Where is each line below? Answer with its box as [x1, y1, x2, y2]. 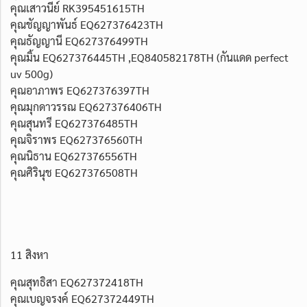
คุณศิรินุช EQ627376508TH [10, 164, 138, 180]
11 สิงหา [10, 247, 49, 262]
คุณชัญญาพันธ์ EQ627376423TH [10, 16, 163, 32]
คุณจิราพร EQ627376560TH [10, 132, 143, 147]
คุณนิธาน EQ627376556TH [10, 148, 137, 163]
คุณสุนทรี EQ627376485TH [10, 115, 138, 130]
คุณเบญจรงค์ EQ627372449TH [10, 291, 154, 306]
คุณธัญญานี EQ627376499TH [10, 33, 148, 48]
